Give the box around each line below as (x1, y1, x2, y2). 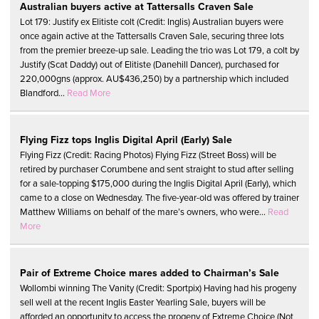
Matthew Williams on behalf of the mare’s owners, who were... (20, 205, 268, 219)
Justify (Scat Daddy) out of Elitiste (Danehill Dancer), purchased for (20, 58, 279, 72)
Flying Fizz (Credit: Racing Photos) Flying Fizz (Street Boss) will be (20, 148, 276, 162)
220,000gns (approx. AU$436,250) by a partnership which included (20, 72, 288, 86)
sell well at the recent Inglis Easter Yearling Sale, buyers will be (20, 296, 266, 310)
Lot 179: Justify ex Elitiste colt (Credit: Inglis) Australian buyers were (20, 15, 283, 29)
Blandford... (20, 86, 67, 100)
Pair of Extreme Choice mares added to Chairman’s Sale (20, 266, 279, 281)
